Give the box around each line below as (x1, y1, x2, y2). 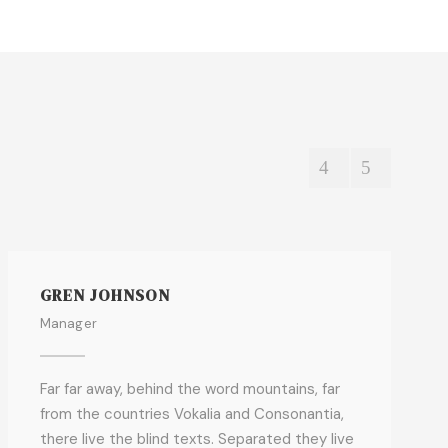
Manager (39, 315, 98, 332)
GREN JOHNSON (39, 284, 170, 306)
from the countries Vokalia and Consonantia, (39, 404, 344, 424)
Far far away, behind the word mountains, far (39, 379, 340, 399)
